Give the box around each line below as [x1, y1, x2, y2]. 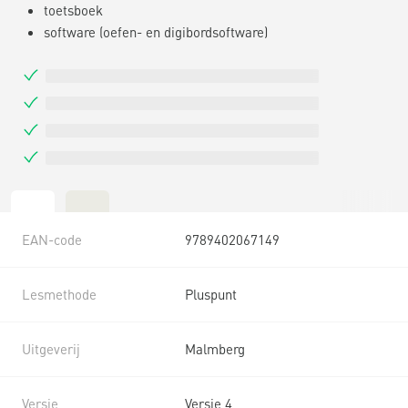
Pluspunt [185, 284, 237, 303]
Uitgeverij [22, 339, 80, 358]
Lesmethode [22, 284, 97, 303]
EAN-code [22, 229, 82, 249]
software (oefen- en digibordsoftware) [44, 22, 268, 41]
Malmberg [185, 339, 245, 358]
